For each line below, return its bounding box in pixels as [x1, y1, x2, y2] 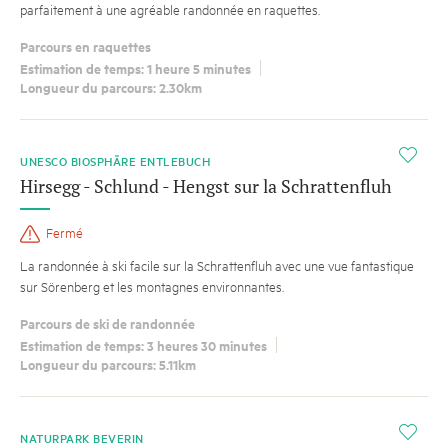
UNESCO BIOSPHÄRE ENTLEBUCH [20, 152, 217, 170]
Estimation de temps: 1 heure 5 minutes [20, 58, 251, 79]
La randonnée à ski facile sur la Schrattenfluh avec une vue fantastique [20, 255, 414, 274]
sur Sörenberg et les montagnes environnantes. [20, 276, 284, 295]
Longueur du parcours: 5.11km [20, 353, 196, 374]
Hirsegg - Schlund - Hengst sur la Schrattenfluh [20, 173, 392, 198]
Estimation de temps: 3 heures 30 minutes [20, 335, 267, 356]
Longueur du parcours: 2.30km [20, 76, 202, 97]
